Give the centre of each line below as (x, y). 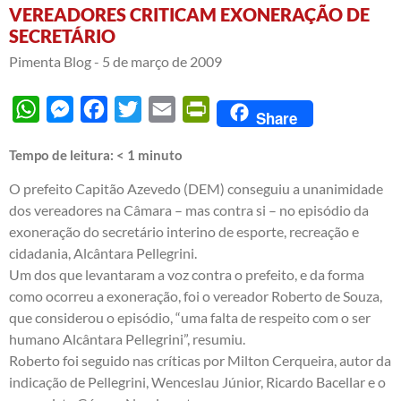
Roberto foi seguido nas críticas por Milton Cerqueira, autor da (200, 361)
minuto (160, 155)
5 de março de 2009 (162, 62)
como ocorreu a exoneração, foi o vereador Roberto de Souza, (196, 296)
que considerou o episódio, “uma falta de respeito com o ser (190, 318)
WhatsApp (73, 109)
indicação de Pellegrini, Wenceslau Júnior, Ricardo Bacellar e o (197, 382)
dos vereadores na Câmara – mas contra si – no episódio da (189, 210)
